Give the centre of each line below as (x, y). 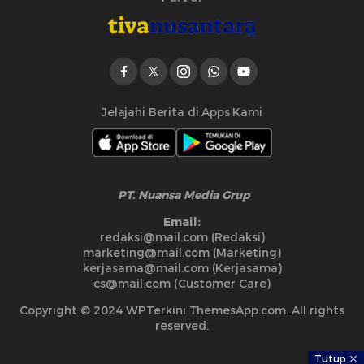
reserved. (182, 325)
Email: (182, 221)
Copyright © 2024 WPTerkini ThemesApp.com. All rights (182, 310)
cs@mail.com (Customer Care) (182, 283)
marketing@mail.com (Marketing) (182, 252)
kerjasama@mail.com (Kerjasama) (182, 268)
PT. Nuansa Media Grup (182, 195)
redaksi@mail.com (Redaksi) (182, 237)
